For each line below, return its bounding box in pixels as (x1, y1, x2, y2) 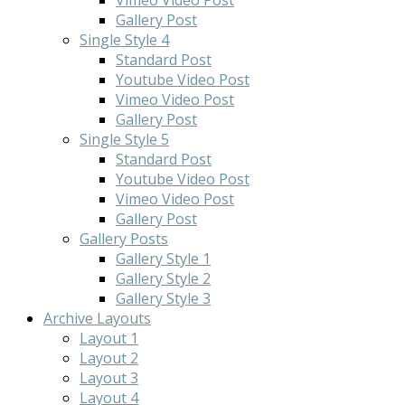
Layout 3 (80, 367, 138, 388)
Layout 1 (80, 327, 138, 348)
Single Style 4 (80, 29, 169, 50)
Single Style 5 (80, 128, 169, 149)
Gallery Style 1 (116, 248, 211, 268)
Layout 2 (80, 347, 138, 368)
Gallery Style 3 (116, 287, 211, 308)
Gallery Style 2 (116, 268, 211, 288)
